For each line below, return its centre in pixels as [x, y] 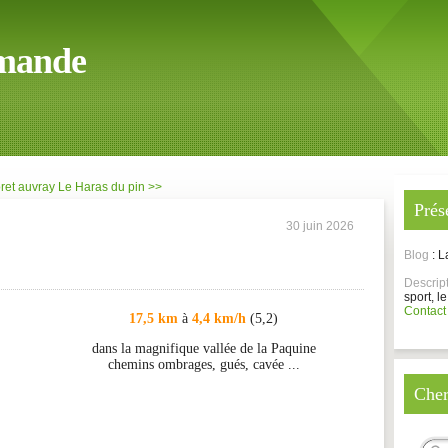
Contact [425, 311]
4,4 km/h [219, 318]
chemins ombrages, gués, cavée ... [203, 364]
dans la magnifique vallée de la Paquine [203, 348]
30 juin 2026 [320, 226]
